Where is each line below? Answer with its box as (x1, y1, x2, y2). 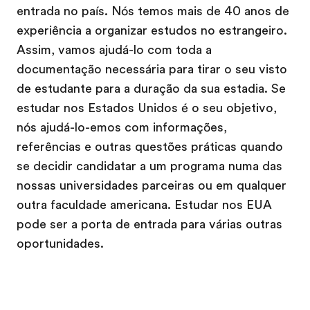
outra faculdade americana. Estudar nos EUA (17, 197, 271, 212)
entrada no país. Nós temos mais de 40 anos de (17, 3, 289, 18)
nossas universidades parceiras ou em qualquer (17, 178, 286, 192)
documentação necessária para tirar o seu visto (17, 62, 287, 76)
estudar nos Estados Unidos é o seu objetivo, (17, 100, 277, 115)
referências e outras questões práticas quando (17, 139, 283, 154)
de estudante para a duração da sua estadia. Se (17, 81, 286, 95)
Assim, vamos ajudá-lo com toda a (17, 42, 212, 57)
